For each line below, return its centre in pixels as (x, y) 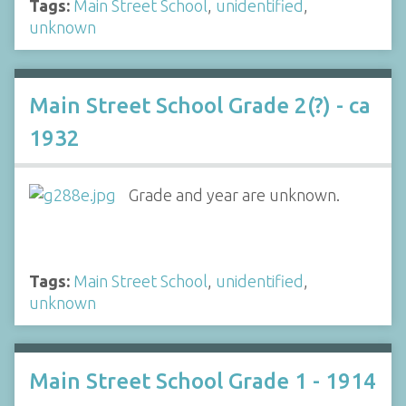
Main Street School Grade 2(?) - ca (200, 106)
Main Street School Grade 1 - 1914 (203, 381)
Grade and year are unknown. (234, 195)
